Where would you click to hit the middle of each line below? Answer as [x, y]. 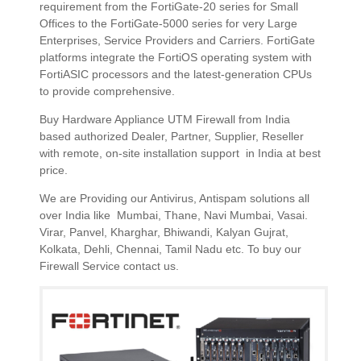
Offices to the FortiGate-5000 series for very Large [168, 23]
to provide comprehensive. [107, 91]
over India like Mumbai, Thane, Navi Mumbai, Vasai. [174, 215]
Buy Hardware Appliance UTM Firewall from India [165, 119]
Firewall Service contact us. [109, 266]
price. [54, 170]
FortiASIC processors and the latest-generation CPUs [176, 74]
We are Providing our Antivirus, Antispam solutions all [174, 198]
